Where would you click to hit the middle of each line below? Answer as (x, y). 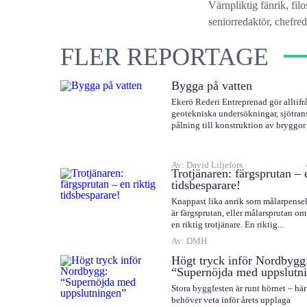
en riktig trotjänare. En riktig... (228, 225)
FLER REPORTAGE (164, 57)
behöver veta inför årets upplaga (231, 300)
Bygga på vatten (212, 86)
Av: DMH (189, 241)
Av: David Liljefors (207, 165)
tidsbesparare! (206, 185)
